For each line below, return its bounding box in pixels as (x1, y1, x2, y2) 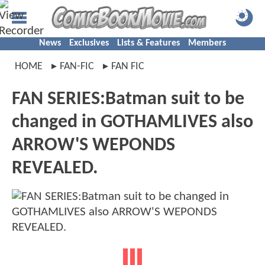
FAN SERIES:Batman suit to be (12, 90, 244, 109)
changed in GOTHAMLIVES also (12, 113, 253, 132)
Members (188, 38, 226, 48)
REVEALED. (12, 159, 98, 178)
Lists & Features (117, 38, 180, 48)
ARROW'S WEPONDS (12, 136, 175, 155)
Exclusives (69, 38, 109, 48)
